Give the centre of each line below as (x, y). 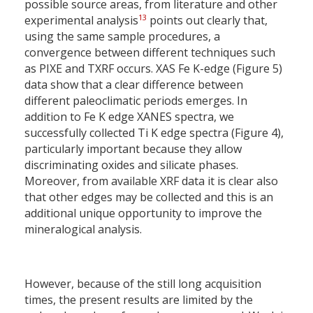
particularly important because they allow (133, 149)
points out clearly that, (207, 21)
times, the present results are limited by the (139, 300)
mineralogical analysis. (83, 230)
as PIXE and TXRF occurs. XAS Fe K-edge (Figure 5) (153, 69)
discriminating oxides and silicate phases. (131, 165)
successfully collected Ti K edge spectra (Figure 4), (154, 133)
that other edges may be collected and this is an (149, 197)
